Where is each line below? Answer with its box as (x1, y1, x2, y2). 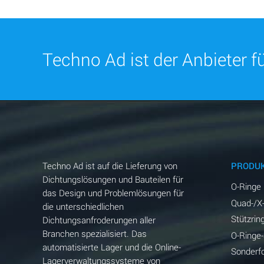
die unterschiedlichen (42, 200, 124, 213)
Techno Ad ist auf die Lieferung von (42, 160, 177, 172)
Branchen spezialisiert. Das (42, 227, 147, 240)
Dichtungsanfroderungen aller (42, 214, 156, 226)
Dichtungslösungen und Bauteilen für (42, 173, 183, 186)
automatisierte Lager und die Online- (42, 241, 181, 253)
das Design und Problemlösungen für (42, 187, 184, 199)
